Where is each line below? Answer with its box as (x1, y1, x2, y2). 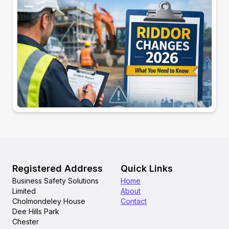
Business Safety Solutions (12, 176, 99, 186)
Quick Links (121, 163, 173, 174)
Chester (12, 217, 39, 226)
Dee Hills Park (12, 207, 59, 216)
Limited (12, 187, 36, 196)
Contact (121, 197, 147, 206)
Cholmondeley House (12, 197, 85, 206)
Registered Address (12, 163, 103, 174)
